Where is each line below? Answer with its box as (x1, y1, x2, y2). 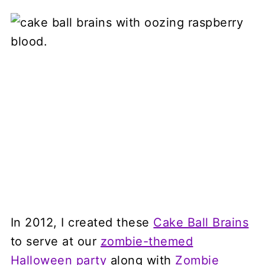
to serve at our (10, 234, 101, 248)
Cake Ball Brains (153, 215, 249, 230)
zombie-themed (100, 234, 193, 248)
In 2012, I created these (10, 215, 154, 230)
